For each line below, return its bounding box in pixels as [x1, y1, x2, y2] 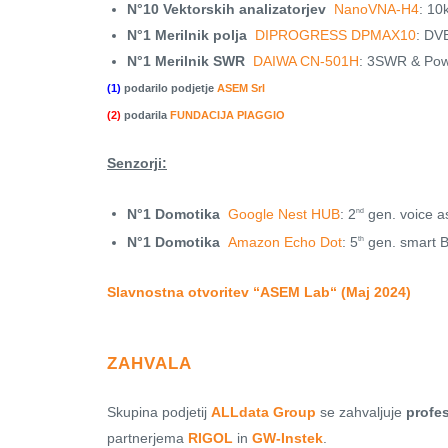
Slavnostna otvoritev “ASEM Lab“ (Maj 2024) [107, 283, 411, 300]
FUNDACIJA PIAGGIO [170, 108, 285, 121]
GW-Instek [252, 429, 323, 446]
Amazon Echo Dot [228, 233, 342, 250]
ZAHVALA [107, 353, 192, 373]
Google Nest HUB [228, 205, 340, 222]
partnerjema [107, 429, 188, 446]
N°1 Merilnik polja [127, 26, 255, 43]
